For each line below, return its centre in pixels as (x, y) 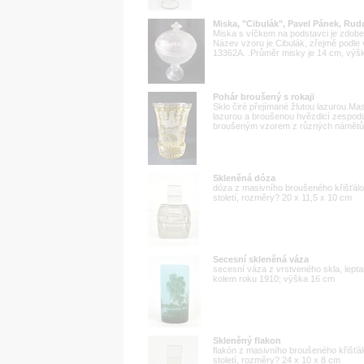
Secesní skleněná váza (261, 259)
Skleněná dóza (244, 178)
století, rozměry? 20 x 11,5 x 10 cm (282, 197)
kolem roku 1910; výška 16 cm (274, 278)
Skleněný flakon (247, 340)
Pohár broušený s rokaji (264, 96)
